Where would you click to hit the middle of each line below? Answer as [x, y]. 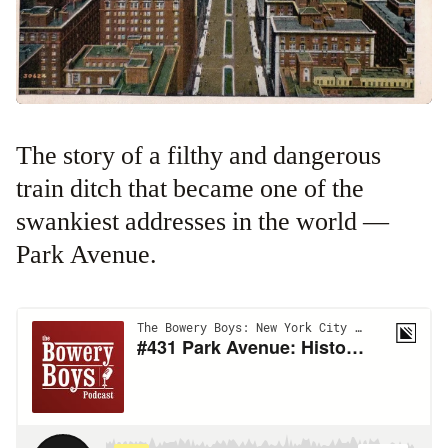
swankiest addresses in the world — [202, 221]
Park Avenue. [89, 254]
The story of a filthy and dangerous [24, 155]
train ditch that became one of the [190, 188]
